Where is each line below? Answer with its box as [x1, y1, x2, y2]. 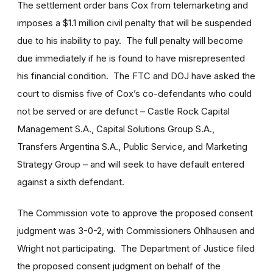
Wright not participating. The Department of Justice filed [17, 242, 255, 254]
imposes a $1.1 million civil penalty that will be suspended [17, 16, 252, 29]
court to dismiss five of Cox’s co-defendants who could [17, 87, 252, 99]
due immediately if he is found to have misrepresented [17, 52, 245, 64]
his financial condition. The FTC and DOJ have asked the [17, 69, 255, 82]
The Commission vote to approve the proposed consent [17, 207, 253, 219]
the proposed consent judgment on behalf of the [17, 260, 221, 272]
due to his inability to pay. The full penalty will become [17, 34, 243, 46]
